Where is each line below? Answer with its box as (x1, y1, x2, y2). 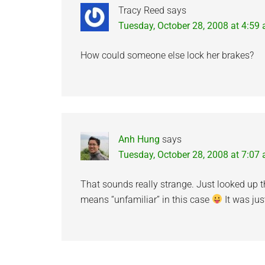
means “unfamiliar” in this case (80, 193, 212, 205)
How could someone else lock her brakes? (80, 49, 254, 61)
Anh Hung (118, 133, 160, 145)
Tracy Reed (118, 4, 164, 16)
